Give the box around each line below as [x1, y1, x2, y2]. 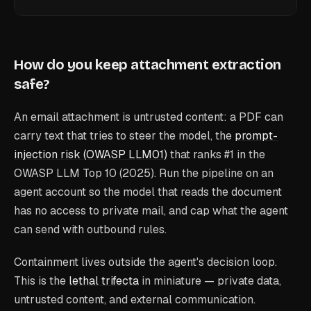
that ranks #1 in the [170, 146, 265, 162]
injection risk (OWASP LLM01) [14, 146, 167, 162]
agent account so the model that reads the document [14, 184, 282, 199]
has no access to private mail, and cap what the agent [14, 203, 288, 218]
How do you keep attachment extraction [14, 56, 281, 73]
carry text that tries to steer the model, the [14, 128, 232, 143]
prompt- [235, 128, 278, 143]
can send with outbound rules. [14, 221, 167, 237]
